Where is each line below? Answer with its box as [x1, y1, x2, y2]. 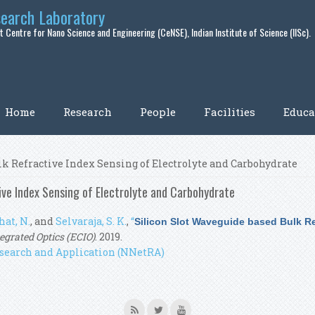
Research [63, 105, 112, 119]
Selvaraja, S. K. [56, 214, 127, 228]
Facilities [204, 105, 255, 119]
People [140, 105, 176, 119]
